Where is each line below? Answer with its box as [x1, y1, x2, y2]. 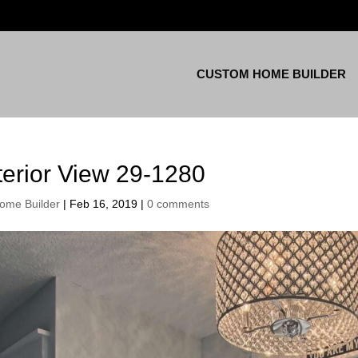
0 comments [146, 197, 209, 210]
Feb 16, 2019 [69, 197, 137, 210]
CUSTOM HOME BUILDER [197, 66, 346, 81]
